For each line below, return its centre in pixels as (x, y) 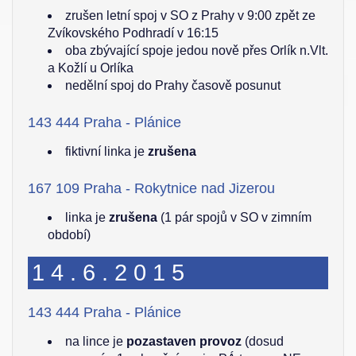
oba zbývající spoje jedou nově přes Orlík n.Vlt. (197, 50)
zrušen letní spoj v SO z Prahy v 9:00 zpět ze (190, 15)
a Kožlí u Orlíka (91, 68)
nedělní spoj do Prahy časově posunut (173, 85)
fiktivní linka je (106, 151)
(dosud (263, 341)
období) (69, 235)
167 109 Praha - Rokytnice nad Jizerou (151, 188)
